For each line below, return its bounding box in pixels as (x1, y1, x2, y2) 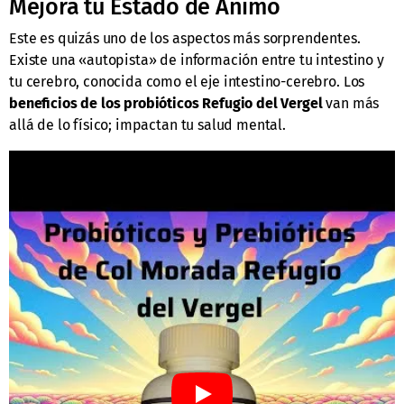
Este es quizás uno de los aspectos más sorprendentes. (9, 30, 361, 48)
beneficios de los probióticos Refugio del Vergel (9, 95, 323, 113)
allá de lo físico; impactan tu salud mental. (9, 116, 286, 134)
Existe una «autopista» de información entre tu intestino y (9, 51, 384, 69)
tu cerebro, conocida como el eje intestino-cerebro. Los (9, 73, 365, 91)
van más (322, 95, 380, 113)
